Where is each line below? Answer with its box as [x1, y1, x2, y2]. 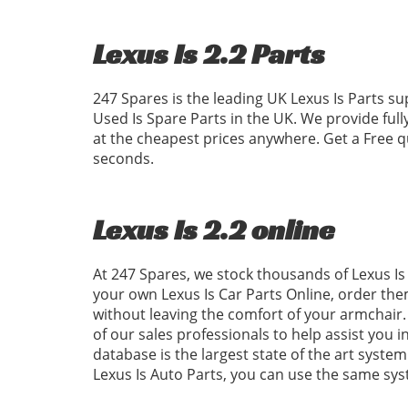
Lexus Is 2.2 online [93, 211, 335, 248]
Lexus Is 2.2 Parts [93, 36, 325, 72]
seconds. [93, 148, 154, 168]
